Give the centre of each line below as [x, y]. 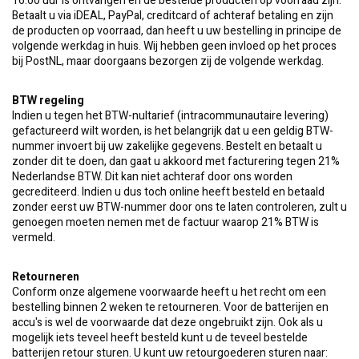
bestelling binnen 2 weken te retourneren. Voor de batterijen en [170, 307]
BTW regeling [48, 101]
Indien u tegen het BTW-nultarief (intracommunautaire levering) [170, 116]
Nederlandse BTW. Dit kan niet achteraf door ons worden [152, 177]
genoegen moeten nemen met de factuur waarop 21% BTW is [165, 222]
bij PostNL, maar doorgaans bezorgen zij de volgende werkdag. [168, 61]
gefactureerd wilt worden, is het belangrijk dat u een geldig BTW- [173, 131]
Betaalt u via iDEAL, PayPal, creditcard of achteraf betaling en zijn [173, 16]
